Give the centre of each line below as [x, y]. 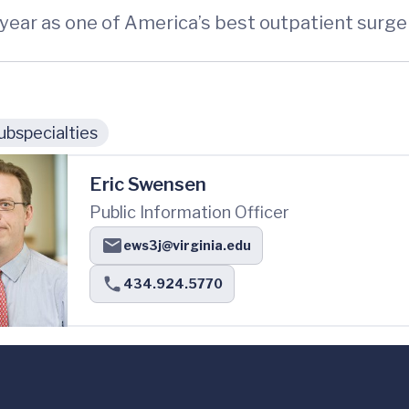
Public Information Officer [189, 212]
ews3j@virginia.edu [187, 245]
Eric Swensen [148, 184]
